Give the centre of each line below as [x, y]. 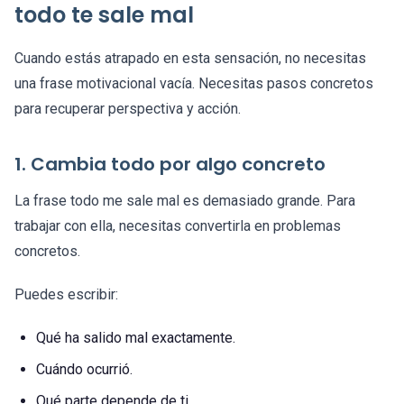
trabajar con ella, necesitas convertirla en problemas [178, 226]
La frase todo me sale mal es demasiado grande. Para [185, 201]
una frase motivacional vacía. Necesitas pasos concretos [194, 84]
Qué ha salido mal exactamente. [136, 338]
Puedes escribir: [66, 295]
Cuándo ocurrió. [84, 370]
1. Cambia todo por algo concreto [170, 165]
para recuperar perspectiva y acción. [128, 109]
